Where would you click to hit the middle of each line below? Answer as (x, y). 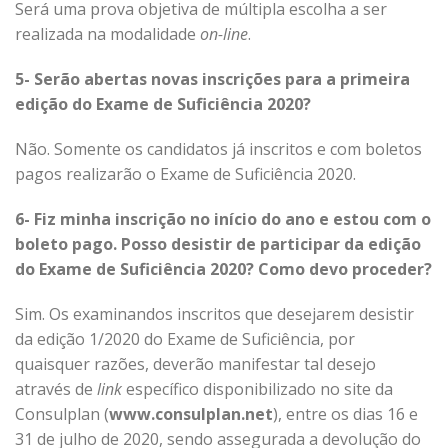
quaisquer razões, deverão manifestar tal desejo (195, 364)
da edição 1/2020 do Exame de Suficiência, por (185, 339)
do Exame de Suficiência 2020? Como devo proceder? (223, 269)
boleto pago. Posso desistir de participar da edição (218, 244)
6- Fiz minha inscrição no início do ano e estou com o (223, 219)
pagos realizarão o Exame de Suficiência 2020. (185, 174)
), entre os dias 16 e (345, 414)
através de (56, 389)
